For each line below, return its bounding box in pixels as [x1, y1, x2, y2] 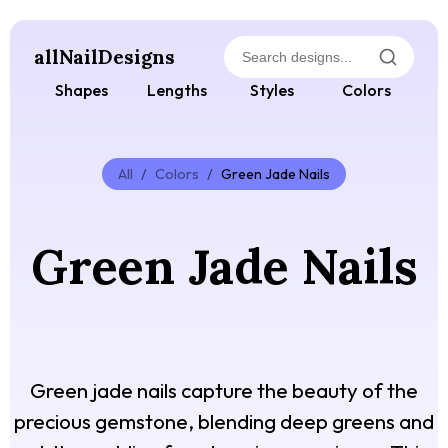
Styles [249, 80, 294, 101]
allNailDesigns [34, 45, 175, 70]
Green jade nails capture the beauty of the [30, 377, 418, 404]
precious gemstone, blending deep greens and [14, 408, 434, 435]
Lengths [146, 80, 207, 101]
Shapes [55, 80, 108, 101]
